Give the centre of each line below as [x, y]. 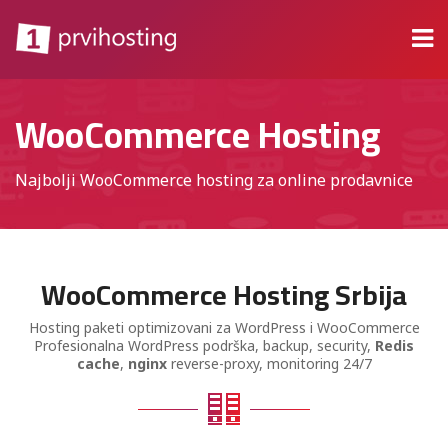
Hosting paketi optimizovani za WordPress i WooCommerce [224, 327]
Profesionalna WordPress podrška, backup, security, [204, 345]
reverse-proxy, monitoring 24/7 [269, 363]
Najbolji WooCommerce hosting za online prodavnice [214, 180]
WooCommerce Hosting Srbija [224, 295]
